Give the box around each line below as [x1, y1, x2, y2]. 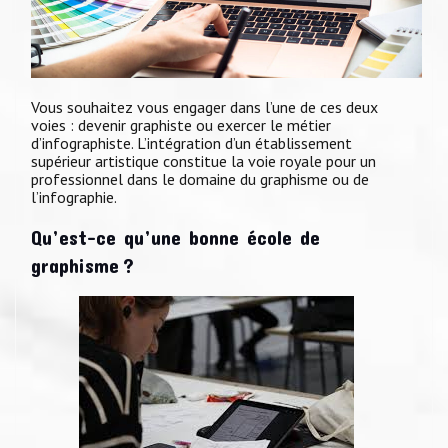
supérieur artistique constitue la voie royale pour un [31, 151, 376, 172]
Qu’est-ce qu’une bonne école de [31, 225, 320, 250]
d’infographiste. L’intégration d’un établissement [31, 133, 352, 154]
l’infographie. [31, 187, 117, 208]
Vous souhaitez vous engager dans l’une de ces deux [31, 97, 378, 118]
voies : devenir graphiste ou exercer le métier [31, 115, 331, 136]
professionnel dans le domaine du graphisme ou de [31, 169, 369, 190]
